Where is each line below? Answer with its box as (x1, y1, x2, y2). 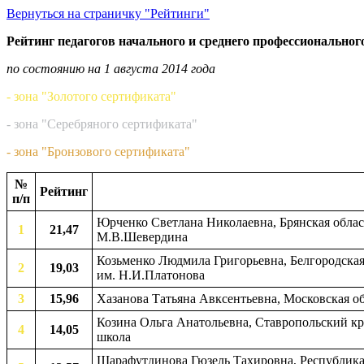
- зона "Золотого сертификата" (6, 89, 176, 103)
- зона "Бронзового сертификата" (6, 145, 190, 158)
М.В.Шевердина (97, 230, 188, 244)
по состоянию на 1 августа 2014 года (6, 62, 215, 76)
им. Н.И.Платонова (97, 268, 205, 282)
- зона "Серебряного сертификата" (6, 117, 197, 131)
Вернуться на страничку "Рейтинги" (6, 6, 210, 20)
